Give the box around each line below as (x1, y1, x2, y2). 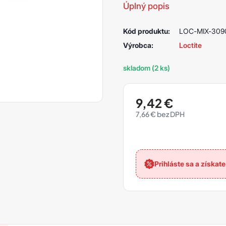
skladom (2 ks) (123, 63, 170, 72)
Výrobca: (123, 40, 153, 49)
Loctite (179, 40, 202, 49)
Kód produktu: (123, 26, 170, 35)
